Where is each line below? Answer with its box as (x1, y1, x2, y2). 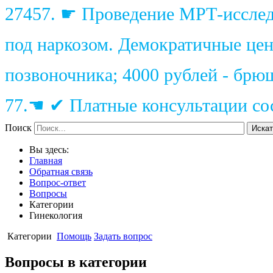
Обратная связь (29, 166, 93, 177)
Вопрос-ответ (29, 177, 86, 188)
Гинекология (29, 210, 82, 221)
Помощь (57, 230, 91, 241)
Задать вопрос (94, 230, 152, 241)
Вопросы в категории (5, 253, 147, 270)
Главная (29, 155, 62, 166)
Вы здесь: (29, 144, 74, 155)
